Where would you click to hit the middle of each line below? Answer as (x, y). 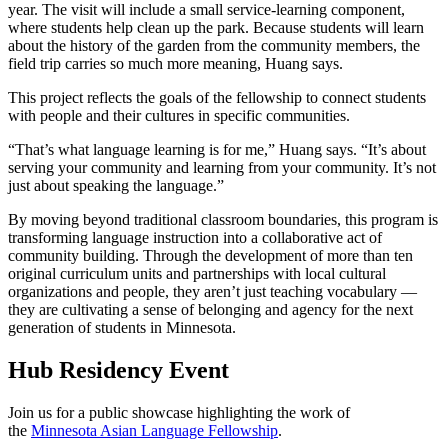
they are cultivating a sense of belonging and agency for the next (210, 310)
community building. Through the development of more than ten (210, 256)
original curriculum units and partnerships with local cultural (197, 274)
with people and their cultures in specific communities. (179, 116)
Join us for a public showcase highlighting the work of (179, 412)
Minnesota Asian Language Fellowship (154, 430)
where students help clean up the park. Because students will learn (216, 28)
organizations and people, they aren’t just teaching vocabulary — (212, 292)
